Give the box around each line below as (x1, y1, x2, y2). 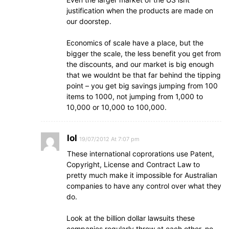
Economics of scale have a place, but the (66, 38, 203, 47)
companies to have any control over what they (66, 181, 221, 190)
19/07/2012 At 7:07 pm (79, 135, 140, 143)
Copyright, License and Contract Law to (66, 160, 200, 169)
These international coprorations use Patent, (67, 149, 214, 158)
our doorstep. (66, 17, 111, 26)
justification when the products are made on (66, 6, 213, 15)
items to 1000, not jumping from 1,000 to (66, 92, 203, 101)
